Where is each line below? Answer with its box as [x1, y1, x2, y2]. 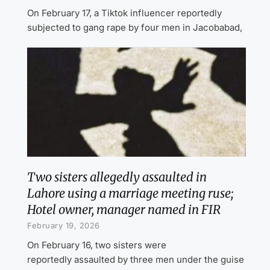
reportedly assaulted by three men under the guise [27, 254, 244, 266]
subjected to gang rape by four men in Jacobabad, [27, 21, 242, 33]
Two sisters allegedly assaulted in [27, 169, 207, 185]
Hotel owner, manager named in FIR [27, 202, 221, 218]
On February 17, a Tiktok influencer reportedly [27, 7, 222, 19]
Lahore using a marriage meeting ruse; [27, 186, 233, 201]
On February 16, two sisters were [27, 239, 166, 251]
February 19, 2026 [27, 221, 100, 231]
